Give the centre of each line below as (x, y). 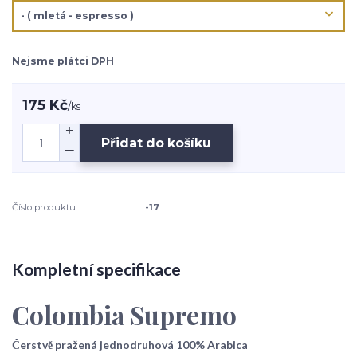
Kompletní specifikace (96, 269)
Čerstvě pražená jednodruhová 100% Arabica (130, 345)
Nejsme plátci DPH (63, 61)
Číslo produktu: (45, 208)
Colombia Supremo (124, 315)
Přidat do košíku (157, 143)
